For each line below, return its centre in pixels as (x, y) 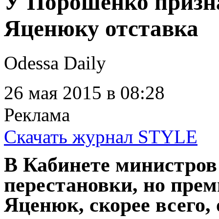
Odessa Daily (55, 63)
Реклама (37, 115)
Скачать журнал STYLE (101, 137)
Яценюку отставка (101, 28)
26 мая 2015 (53, 93)
